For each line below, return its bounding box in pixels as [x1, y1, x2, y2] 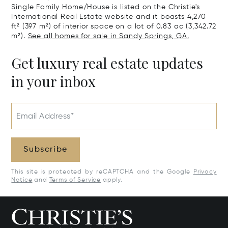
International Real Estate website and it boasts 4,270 [11, 13, 206, 21]
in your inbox [11, 72, 96, 91]
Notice [11, 177, 33, 184]
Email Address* [16, 112, 74, 121]
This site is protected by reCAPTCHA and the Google [11, 169, 190, 176]
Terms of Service [49, 177, 101, 184]
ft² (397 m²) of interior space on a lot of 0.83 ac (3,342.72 [11, 23, 216, 31]
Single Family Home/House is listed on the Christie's [11, 4, 201, 11]
